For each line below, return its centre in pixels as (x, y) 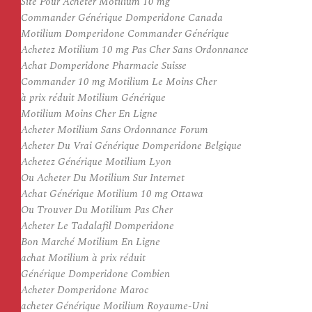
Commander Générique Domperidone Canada (122, 18)
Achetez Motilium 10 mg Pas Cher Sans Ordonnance (135, 50)
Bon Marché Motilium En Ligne (91, 242)
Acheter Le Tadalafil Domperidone (97, 226)
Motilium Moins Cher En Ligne (89, 114)
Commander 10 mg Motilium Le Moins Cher (119, 82)
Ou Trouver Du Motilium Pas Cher (97, 210)
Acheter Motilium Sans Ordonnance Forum (115, 130)
